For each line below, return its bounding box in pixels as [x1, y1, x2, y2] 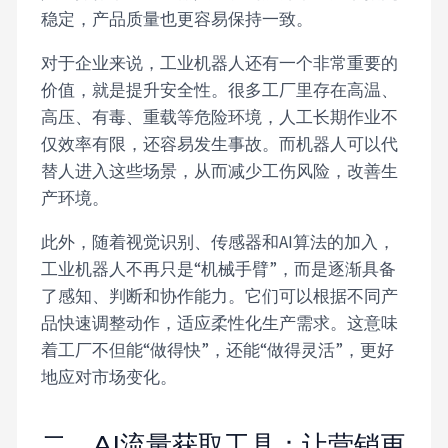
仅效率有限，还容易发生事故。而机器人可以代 [41, 132, 399, 155]
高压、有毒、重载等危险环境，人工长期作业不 [41, 105, 399, 128]
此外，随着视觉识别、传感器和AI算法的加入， [41, 230, 396, 253]
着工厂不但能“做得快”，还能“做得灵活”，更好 [41, 338, 395, 361]
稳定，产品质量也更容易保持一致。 [41, 7, 314, 30]
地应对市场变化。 [41, 365, 178, 388]
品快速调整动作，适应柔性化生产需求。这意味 [41, 311, 399, 334]
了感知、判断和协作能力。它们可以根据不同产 [41, 284, 399, 307]
